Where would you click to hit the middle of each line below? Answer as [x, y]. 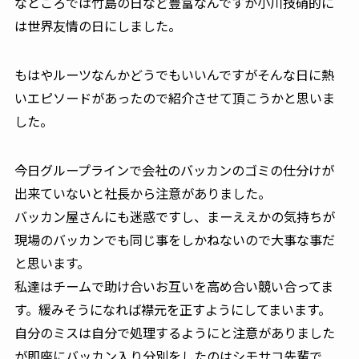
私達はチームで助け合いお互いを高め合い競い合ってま [173, 286]
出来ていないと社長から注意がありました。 [142, 194]
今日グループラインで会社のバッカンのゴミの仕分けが [174, 170]
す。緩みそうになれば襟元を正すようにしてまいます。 [172, 310]
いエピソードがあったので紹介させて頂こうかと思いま [174, 98]
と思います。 [52, 263]
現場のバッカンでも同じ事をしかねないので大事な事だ [174, 240]
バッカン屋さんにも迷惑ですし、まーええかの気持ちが [174, 217]
